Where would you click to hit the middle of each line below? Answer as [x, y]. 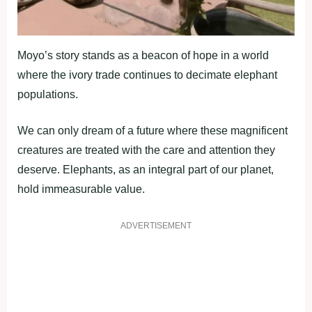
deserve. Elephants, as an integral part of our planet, [146, 169]
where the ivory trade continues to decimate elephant [147, 75]
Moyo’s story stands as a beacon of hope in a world [143, 55]
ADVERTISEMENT [156, 225]
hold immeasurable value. [81, 189]
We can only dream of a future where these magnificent [153, 130]
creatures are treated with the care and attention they [146, 150]
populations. [48, 94]
